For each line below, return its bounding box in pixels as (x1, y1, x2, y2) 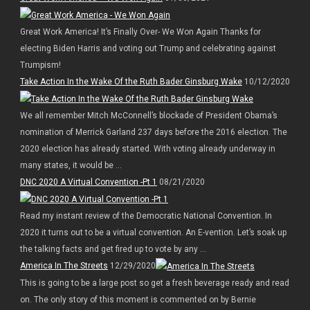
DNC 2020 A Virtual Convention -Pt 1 (19, 176, 157, 187)
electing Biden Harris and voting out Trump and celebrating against (19, 44, 276, 54)
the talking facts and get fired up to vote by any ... (19, 244, 206, 254)
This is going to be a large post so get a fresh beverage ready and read (19, 277, 289, 288)
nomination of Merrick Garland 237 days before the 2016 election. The (19, 127, 287, 137)
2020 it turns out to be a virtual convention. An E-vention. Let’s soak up (19, 227, 286, 237)
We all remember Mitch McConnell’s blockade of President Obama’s (19, 110, 277, 120)
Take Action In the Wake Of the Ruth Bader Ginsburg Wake (19, 77, 242, 87)
